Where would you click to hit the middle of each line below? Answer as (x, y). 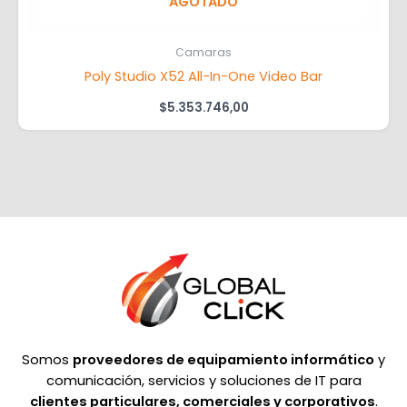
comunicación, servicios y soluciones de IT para (203, 381)
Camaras (203, 53)
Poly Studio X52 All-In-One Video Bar (203, 76)
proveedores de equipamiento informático (223, 360)
